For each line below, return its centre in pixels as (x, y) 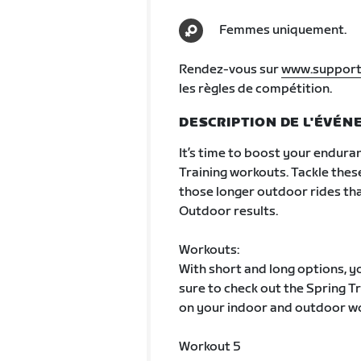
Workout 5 (210, 347)
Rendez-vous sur (230, 70)
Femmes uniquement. (282, 30)
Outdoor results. (228, 212)
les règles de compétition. (255, 89)
